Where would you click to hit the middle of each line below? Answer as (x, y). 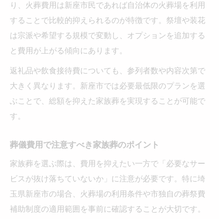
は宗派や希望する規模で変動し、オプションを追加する (108, 35)
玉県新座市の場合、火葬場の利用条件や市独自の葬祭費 (108, 193)
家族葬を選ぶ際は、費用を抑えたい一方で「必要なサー (108, 163)
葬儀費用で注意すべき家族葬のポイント (85, 144)
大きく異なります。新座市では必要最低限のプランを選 (108, 85)
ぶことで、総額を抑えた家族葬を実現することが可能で (108, 100)
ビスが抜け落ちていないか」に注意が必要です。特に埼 (108, 178)
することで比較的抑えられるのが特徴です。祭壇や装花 (108, 20)
